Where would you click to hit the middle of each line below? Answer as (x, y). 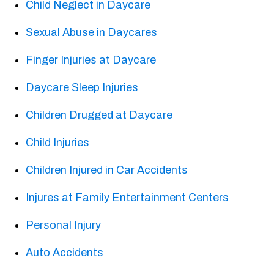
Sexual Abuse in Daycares (92, 33)
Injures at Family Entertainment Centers (128, 198)
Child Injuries (58, 143)
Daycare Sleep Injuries (82, 88)
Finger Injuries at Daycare (91, 60)
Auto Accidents (65, 253)
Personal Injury (64, 225)
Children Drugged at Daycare (99, 115)
